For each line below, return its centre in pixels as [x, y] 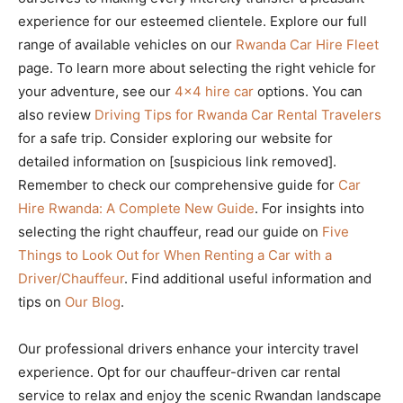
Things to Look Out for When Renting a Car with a [175, 255]
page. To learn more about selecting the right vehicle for [197, 68]
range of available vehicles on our [127, 45]
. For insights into [309, 209]
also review [56, 115]
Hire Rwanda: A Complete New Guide [136, 209]
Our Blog [93, 302]
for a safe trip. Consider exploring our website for [175, 139]
